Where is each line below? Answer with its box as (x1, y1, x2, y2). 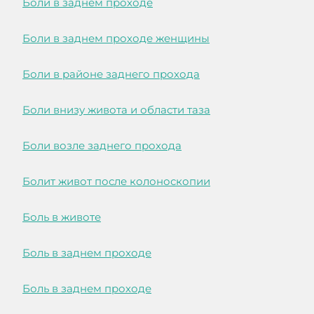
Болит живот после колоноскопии (22, 175, 210, 189)
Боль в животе (22, 210, 101, 224)
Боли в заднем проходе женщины (22, 32, 210, 46)
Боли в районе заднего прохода (22, 67, 200, 81)
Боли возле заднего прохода (22, 139, 182, 153)
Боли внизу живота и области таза (22, 103, 210, 117)
